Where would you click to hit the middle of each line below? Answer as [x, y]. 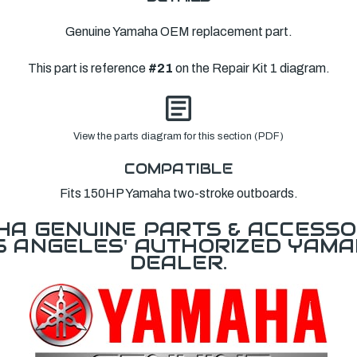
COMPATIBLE [178, 169]
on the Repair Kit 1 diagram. [251, 69]
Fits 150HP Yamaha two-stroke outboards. [178, 194]
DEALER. [178, 263]
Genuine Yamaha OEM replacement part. [178, 32]
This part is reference [88, 69]
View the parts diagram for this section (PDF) [178, 137]
